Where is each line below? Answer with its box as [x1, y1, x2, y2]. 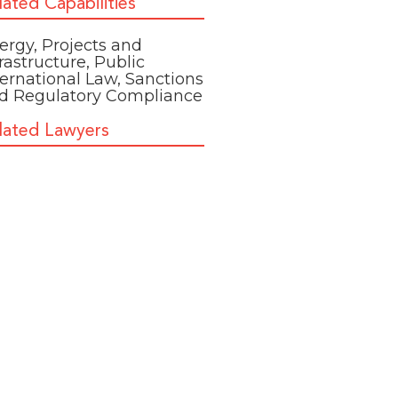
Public [94, 52, 146, 72]
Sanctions [125, 69, 204, 89]
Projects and [42, 36, 143, 55]
